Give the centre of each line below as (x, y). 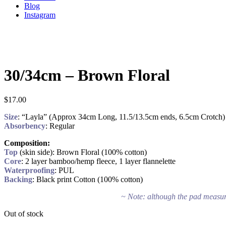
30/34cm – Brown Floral (87, 75)
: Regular (60, 126)
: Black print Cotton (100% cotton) (88, 180)
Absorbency (25, 126)
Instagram (40, 15)
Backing (18, 180)
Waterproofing (29, 171)
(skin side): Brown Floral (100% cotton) (83, 152)
